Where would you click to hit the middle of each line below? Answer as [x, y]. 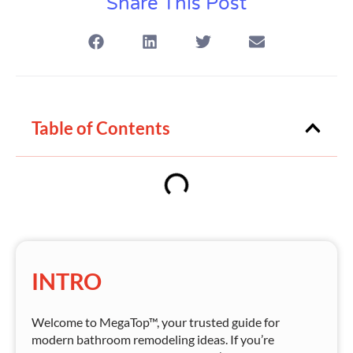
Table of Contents [101, 128]
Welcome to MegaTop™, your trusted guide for [156, 321]
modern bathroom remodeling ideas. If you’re [153, 339]
